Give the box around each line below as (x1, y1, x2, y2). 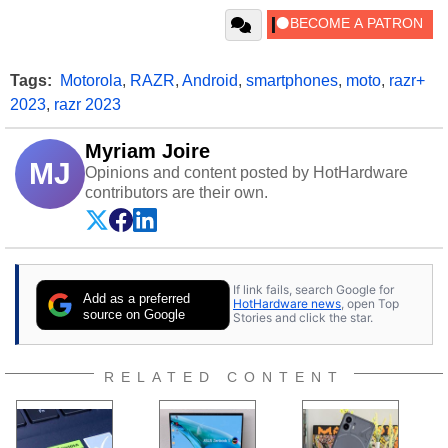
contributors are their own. (85, 183, 268, 201)
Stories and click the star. (233, 310, 373, 326)
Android (182, 71, 238, 89)
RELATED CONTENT (104, 368, 344, 385)
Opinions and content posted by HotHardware (85, 163, 408, 181)
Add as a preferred (83, 290, 191, 306)
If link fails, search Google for (233, 282, 394, 298)
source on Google (83, 306, 186, 322)
